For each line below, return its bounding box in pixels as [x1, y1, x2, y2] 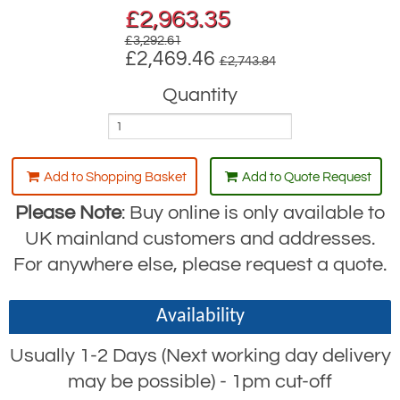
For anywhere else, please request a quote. [13, 254, 387, 275]
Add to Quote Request [241, 171, 371, 184]
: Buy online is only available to [121, 203, 385, 223]
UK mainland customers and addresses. [25, 229, 375, 249]
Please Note [15, 203, 121, 223]
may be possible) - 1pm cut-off [68, 371, 332, 392]
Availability [155, 306, 245, 327]
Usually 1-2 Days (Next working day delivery [9, 346, 391, 366]
